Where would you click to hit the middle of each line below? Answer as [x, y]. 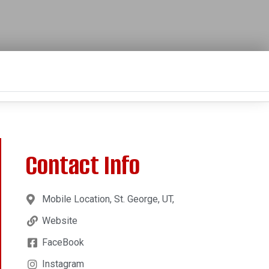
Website [59, 220]
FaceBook [63, 242]
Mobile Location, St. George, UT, [108, 199]
